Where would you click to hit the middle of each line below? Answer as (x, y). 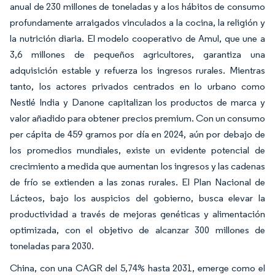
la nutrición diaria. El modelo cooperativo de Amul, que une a (137, 39)
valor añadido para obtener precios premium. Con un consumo (137, 118)
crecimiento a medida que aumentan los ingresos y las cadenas (137, 166)
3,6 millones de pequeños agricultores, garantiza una (137, 55)
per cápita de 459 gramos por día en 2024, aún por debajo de (137, 134)
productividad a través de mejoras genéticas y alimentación (137, 214)
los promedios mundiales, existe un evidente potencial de (137, 150)
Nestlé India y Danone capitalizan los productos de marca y (137, 103)
